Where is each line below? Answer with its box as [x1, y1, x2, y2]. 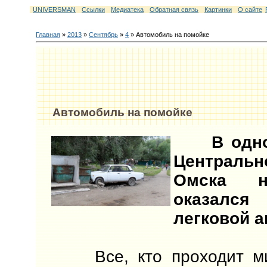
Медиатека [111, 6, 144, 13]
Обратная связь [150, 6, 198, 13]
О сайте [238, 6, 262, 13]
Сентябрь [89, 31, 118, 38]
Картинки [204, 6, 232, 13]
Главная [36, 31, 60, 38]
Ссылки [82, 6, 105, 13]
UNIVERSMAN [33, 6, 76, 13]
